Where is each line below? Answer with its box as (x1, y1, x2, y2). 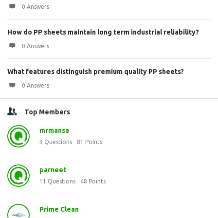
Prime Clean (39, 205, 79, 213)
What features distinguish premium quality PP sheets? (7, 68, 184, 75)
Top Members (24, 108, 70, 116)
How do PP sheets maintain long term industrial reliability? (7, 28, 199, 36)
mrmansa (39, 127, 69, 134)
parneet (39, 166, 66, 174)
